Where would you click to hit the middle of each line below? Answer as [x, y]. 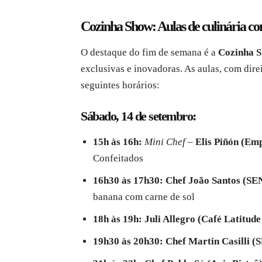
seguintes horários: [120, 85]
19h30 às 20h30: [128, 242]
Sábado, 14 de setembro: [138, 116]
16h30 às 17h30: [128, 181]
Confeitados [118, 158]
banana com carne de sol [144, 197]
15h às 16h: [118, 142]
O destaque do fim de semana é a [149, 53]
